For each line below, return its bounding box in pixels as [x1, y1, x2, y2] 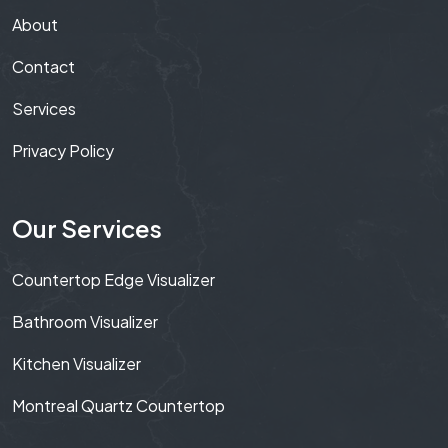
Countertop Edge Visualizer [12, 268, 215, 290]
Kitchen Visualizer [12, 352, 141, 374]
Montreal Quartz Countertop [12, 394, 225, 416]
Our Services [12, 212, 162, 243]
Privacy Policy [12, 139, 114, 161]
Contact [12, 55, 75, 77]
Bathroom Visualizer [12, 310, 158, 332]
